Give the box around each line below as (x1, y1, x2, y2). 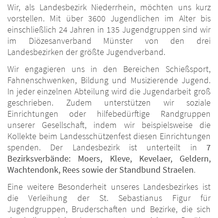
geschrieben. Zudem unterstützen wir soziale (7, 97, 211, 109)
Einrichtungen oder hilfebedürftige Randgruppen (7, 108, 211, 120)
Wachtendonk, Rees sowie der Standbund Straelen (7, 164, 194, 176)
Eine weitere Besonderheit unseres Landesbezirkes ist (7, 181, 211, 193)
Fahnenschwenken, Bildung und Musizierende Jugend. (7, 74, 211, 86)
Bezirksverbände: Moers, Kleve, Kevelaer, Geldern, (7, 153, 211, 164)
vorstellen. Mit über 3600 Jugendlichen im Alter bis (7, 13, 211, 24)
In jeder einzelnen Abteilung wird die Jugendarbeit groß (7, 86, 211, 97)
